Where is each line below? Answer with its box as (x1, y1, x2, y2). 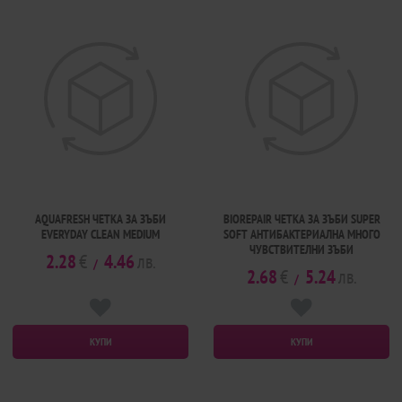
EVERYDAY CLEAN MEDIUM (41, 225, 160, 242)
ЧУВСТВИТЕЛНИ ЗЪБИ (249, 240, 354, 258)
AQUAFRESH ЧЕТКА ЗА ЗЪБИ (35, 210, 166, 227)
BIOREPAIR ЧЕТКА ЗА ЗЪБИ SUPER (223, 210, 380, 227)
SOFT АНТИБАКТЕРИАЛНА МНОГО (223, 225, 380, 242)
